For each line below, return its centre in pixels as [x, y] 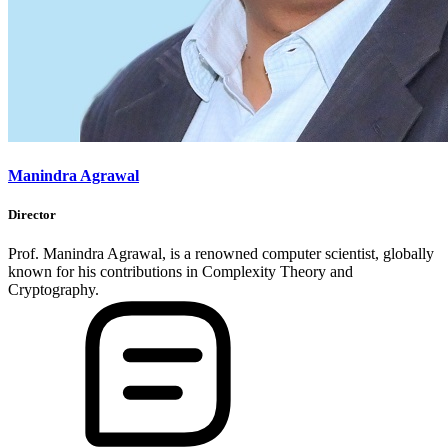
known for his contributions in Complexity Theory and [180, 272]
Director [32, 215]
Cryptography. [53, 290]
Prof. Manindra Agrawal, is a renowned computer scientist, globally [221, 254]
